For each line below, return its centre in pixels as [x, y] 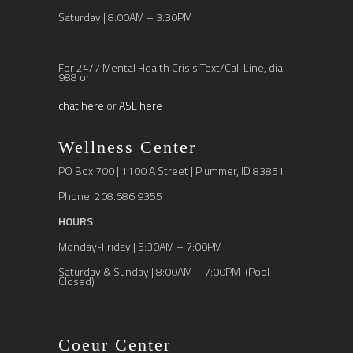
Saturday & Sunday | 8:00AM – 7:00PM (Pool [164, 271]
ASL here [141, 105]
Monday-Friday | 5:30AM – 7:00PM [140, 246]
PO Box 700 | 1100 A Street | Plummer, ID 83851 [171, 171]
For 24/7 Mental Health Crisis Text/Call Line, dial [172, 67]
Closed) [76, 281]
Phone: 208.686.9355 [110, 196]
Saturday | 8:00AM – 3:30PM [125, 17]
